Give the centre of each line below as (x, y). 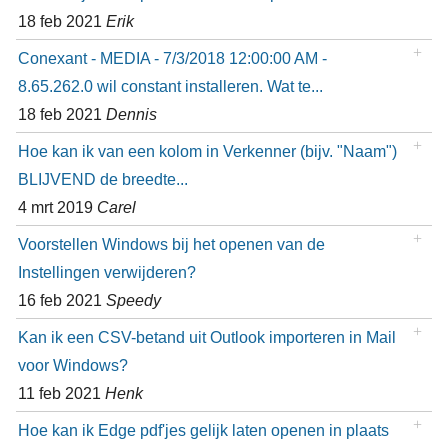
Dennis (131, 114)
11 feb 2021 (61, 393)
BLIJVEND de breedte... (102, 179)
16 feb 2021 (61, 300)
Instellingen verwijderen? (106, 272)
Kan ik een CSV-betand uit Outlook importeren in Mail (206, 337)
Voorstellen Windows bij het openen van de (171, 244)
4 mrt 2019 (57, 207)
